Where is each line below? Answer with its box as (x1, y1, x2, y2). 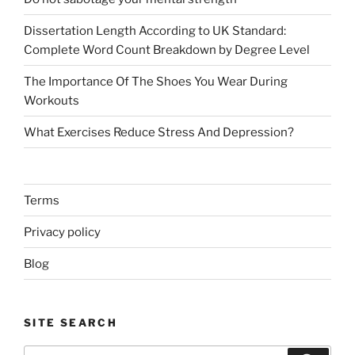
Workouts (24, 93, 79, 108)
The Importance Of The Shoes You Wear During (24, 74, 288, 89)
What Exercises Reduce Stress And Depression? (24, 124, 294, 139)
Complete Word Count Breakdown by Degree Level (24, 42, 310, 57)
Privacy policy (24, 224, 101, 239)
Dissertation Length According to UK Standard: (24, 23, 286, 38)
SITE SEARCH (24, 316, 117, 330)
